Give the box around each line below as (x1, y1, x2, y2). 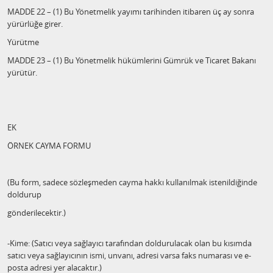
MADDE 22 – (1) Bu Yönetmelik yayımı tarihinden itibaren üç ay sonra (7, 6, 254, 17)
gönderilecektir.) (7, 207, 66, 218)
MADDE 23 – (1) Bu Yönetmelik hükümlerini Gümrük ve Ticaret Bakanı (7, 55, 256, 66)
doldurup (7, 189, 41, 200)
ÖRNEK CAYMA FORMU (7, 140, 91, 151)
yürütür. (7, 67, 37, 78)
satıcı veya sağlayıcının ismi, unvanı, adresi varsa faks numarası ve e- (7, 250, 251, 261)
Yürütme (7, 37, 39, 48)
